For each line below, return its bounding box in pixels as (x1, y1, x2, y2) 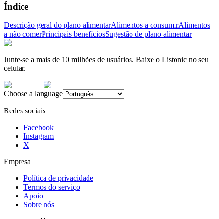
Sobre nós (23, 200, 54, 209)
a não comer (4, 30, 42, 39)
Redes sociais (4, 107, 45, 115)
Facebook (23, 123, 54, 132)
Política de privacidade (23, 174, 93, 183)
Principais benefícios (42, 30, 105, 39)
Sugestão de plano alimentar (105, 30, 192, 39)
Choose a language (4, 89, 63, 98)
